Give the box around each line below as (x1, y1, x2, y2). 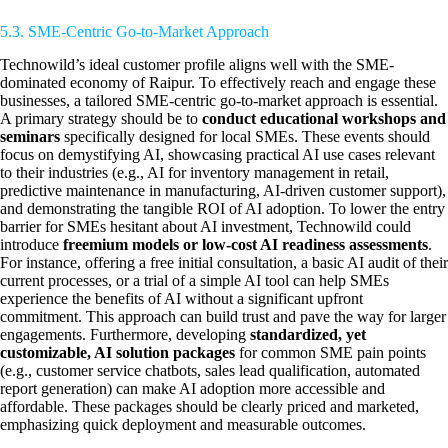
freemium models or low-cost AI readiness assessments (63, 235, 428, 253)
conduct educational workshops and (202, 109, 446, 127)
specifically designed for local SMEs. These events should (60, 127, 430, 145)
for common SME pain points (235, 343, 426, 361)
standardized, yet (250, 325, 366, 343)
